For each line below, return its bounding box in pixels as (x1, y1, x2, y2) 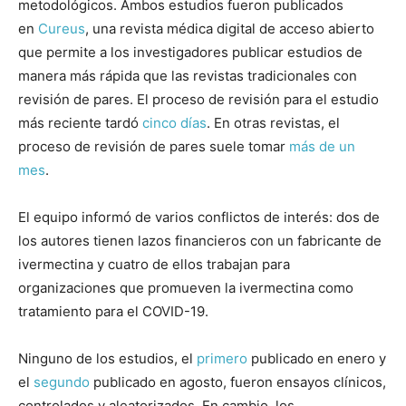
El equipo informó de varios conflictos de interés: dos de (18, 208, 380, 227)
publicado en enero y (247, 350, 386, 368)
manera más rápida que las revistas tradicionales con (18, 67, 357, 85)
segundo (34, 373, 90, 391)
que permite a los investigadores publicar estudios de (18, 43, 362, 62)
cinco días (142, 114, 207, 132)
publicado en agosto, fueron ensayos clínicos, (90, 373, 386, 391)
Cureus (38, 20, 85, 38)
